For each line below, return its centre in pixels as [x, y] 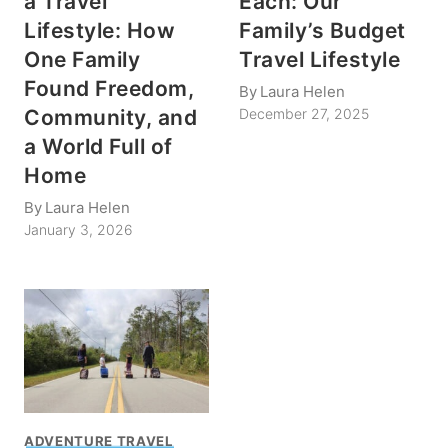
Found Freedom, [109, 88]
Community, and [111, 117]
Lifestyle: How [100, 30]
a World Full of [98, 146]
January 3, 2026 [78, 230]
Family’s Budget [322, 30]
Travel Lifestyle [320, 59]
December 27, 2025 [304, 114]
